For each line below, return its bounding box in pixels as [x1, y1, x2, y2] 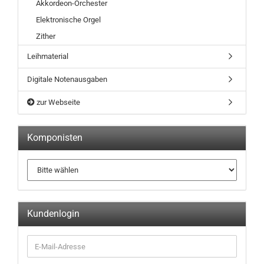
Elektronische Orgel [36, 15, 101, 24]
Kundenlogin [27, 208, 80, 219]
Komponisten [27, 132, 82, 143]
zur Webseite [35, 98, 80, 107]
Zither [36, 32, 55, 41]
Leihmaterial [27, 52, 68, 61]
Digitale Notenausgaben [27, 75, 107, 84]
